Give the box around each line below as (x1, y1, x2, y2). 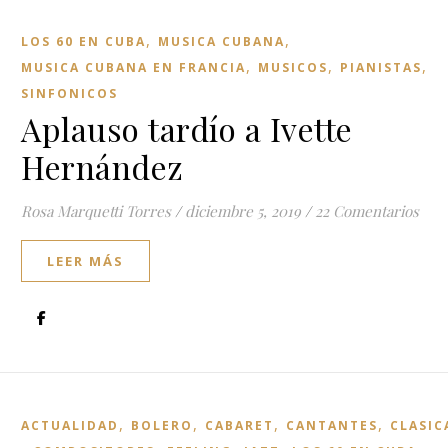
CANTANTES (286, 417, 378, 434)
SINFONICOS (21, 85, 118, 102)
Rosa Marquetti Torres (21, 201, 171, 221)
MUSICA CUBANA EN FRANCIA (21, 59, 246, 76)
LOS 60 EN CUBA (21, 33, 146, 50)
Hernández (21, 145, 184, 188)
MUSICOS (258, 59, 328, 76)
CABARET (205, 417, 274, 434)
